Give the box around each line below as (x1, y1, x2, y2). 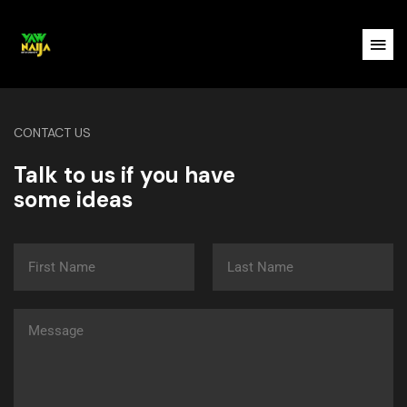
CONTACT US (14, 124, 91, 142)
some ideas (14, 185, 133, 214)
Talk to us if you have (14, 161, 235, 190)
